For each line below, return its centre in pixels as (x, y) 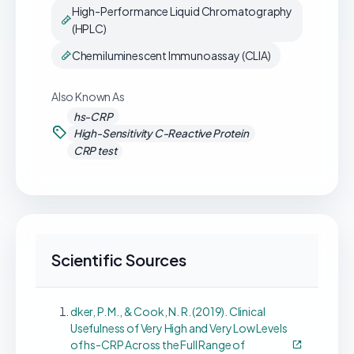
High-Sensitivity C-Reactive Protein (161, 134)
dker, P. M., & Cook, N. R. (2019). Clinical (168, 311)
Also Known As (88, 96)
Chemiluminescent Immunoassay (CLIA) (171, 55)
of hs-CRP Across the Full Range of (158, 344)
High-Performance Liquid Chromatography (182, 11)
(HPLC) (89, 28)
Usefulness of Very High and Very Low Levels (179, 328)
